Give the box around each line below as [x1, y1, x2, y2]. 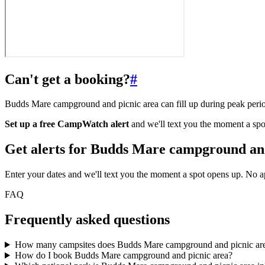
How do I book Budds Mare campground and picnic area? [14, 250, 232, 261]
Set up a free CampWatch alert [5, 119, 129, 130]
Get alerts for [5, 141, 91, 157]
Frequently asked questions [5, 212, 170, 228]
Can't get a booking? [5, 71, 130, 87]
